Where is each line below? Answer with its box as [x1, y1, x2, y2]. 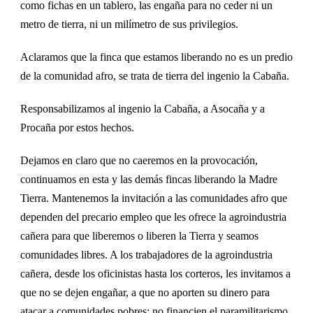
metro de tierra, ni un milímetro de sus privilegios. [20, 17, 238, 30]
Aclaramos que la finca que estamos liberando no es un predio [20, 50, 293, 63]
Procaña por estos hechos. [20, 121, 134, 133]
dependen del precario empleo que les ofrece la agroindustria [20, 210, 286, 223]
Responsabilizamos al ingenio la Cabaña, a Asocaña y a [20, 102, 265, 115]
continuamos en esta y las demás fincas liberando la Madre [20, 173, 277, 185]
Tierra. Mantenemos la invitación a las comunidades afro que [20, 191, 287, 204]
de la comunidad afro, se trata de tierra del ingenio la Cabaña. [20, 69, 289, 82]
